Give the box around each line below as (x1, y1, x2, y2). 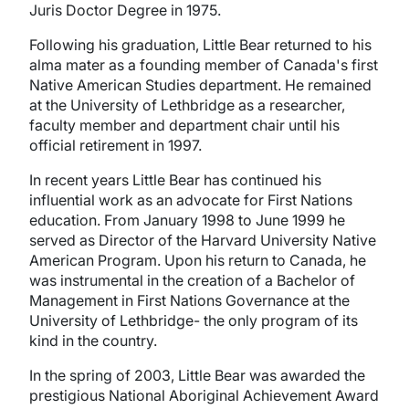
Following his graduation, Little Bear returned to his (29, 36, 372, 54)
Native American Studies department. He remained (29, 76, 372, 94)
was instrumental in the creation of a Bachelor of (29, 271, 355, 289)
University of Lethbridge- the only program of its (29, 311, 358, 330)
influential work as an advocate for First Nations (29, 191, 352, 209)
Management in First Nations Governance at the (29, 291, 350, 309)
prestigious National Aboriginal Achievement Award (29, 386, 379, 404)
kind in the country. (29, 331, 157, 350)
